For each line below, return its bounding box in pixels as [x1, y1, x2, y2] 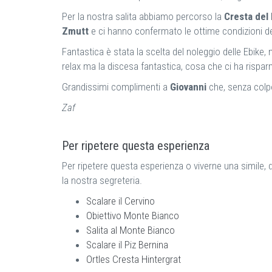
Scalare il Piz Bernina [86, 238, 168, 251]
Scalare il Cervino [86, 194, 155, 207]
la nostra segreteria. [62, 174, 142, 186]
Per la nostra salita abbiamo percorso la [62, 10, 224, 22]
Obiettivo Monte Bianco [86, 209, 179, 222]
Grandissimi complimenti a [62, 80, 170, 93]
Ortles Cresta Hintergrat [86, 253, 181, 265]
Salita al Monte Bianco [86, 223, 175, 236]
